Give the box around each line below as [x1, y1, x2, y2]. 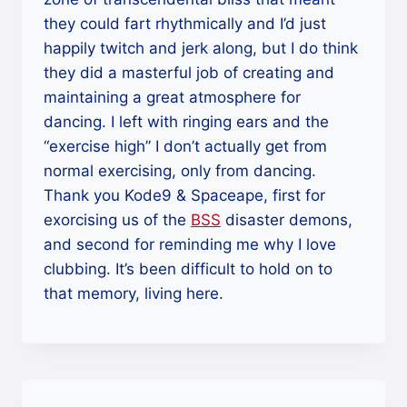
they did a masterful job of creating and [44, 64, 334, 82]
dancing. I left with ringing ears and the [44, 113, 329, 131]
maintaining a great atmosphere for [44, 88, 301, 106]
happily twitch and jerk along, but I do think [44, 39, 358, 57]
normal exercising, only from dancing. [44, 162, 316, 180]
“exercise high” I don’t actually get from [44, 137, 327, 155]
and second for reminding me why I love [44, 235, 336, 253]
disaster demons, [221, 211, 352, 229]
